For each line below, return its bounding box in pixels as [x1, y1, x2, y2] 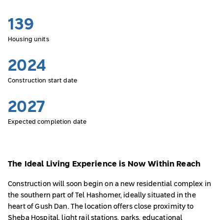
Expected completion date [8, 119, 87, 125]
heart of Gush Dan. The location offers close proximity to [8, 203, 194, 211]
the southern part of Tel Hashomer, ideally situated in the [8, 192, 196, 199]
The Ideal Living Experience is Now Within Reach [8, 160, 201, 168]
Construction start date [8, 78, 78, 84]
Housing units [8, 37, 49, 43]
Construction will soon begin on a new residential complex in [8, 181, 212, 188]
